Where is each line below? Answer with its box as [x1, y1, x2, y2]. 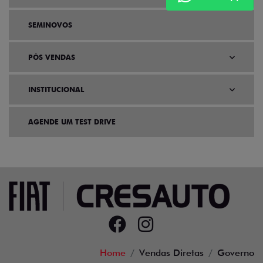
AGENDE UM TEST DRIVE [28, 117, 116, 127]
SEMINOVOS [28, 21, 72, 30]
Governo [217, 247, 254, 259]
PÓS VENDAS [28, 53, 75, 62]
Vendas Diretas [139, 247, 204, 259]
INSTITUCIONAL [28, 85, 84, 95]
